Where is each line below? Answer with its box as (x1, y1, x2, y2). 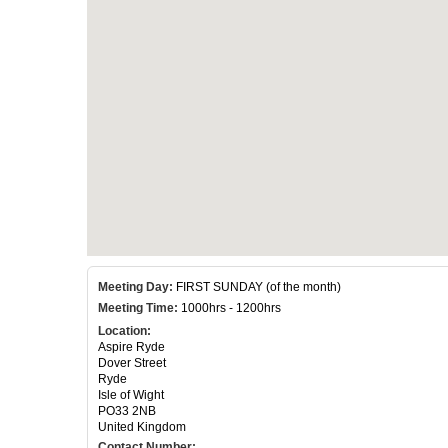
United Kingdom (98, 419, 186, 434)
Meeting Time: (98, 300, 178, 315)
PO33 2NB (98, 403, 156, 418)
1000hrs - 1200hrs (178, 300, 281, 315)
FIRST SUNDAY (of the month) (173, 279, 341, 294)
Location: (98, 323, 151, 338)
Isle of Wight (98, 387, 164, 402)
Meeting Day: (98, 279, 173, 294)
